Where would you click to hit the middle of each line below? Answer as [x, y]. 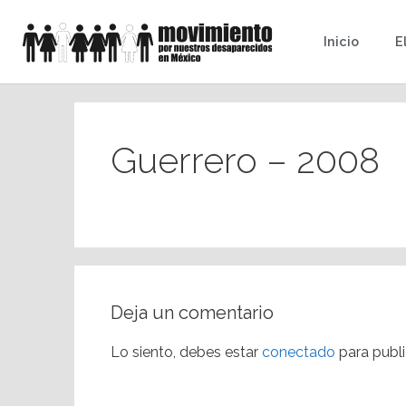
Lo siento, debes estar [186, 352]
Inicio [342, 41]
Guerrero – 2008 [245, 160]
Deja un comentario [192, 313]
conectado [299, 352]
